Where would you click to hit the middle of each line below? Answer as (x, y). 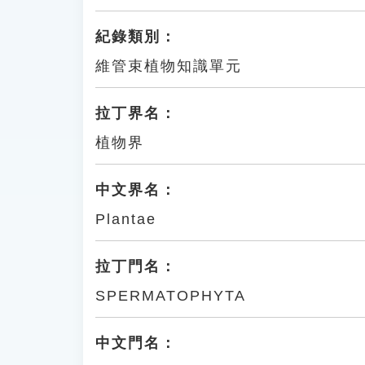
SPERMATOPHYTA (171, 296)
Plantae (126, 219)
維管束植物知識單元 (169, 66)
